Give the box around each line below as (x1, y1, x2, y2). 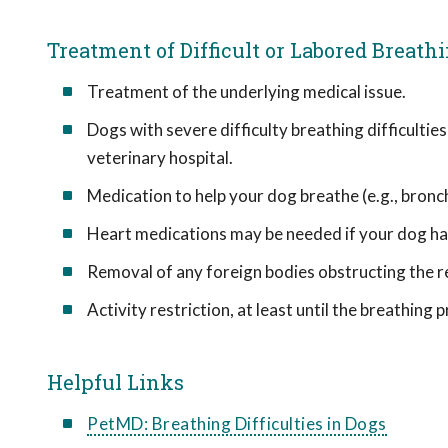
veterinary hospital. (87, 147, 233, 168)
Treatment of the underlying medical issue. (87, 81, 406, 102)
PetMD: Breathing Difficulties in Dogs (87, 413, 387, 434)
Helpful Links (47, 369, 184, 395)
